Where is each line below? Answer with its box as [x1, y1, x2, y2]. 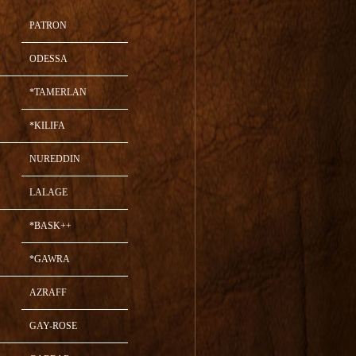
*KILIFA [29, 120, 65, 132]
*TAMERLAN [29, 87, 87, 99]
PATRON [29, 20, 67, 32]
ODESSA [29, 53, 68, 65]
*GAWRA [29, 253, 70, 265]
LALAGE [29, 187, 68, 199]
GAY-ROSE [29, 320, 77, 332]
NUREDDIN [29, 153, 80, 165]
